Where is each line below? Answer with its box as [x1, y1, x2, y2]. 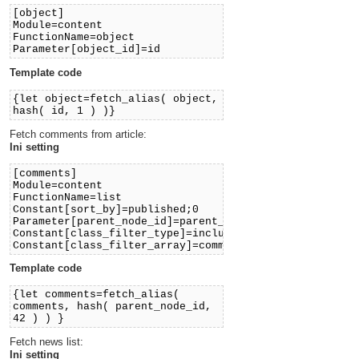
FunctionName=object [13, 30, 135, 43]
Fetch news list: [10, 336, 83, 349]
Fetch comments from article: [10, 127, 147, 140]
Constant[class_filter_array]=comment [13, 239, 244, 252]
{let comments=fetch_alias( [13, 288, 180, 301]
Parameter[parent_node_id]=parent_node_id [13, 215, 270, 228]
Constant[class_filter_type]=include [13, 227, 238, 240]
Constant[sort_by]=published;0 [13, 203, 200, 216]
